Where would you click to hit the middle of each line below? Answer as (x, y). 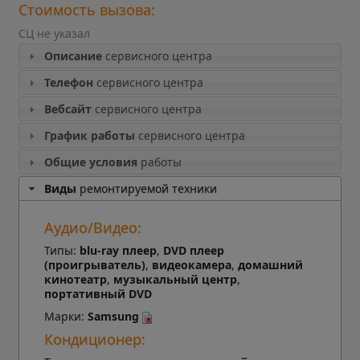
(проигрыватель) (94, 265)
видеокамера (191, 265)
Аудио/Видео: (92, 228)
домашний (270, 265)
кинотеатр (75, 280)
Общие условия (90, 162)
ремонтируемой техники (146, 189)
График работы (89, 136)
